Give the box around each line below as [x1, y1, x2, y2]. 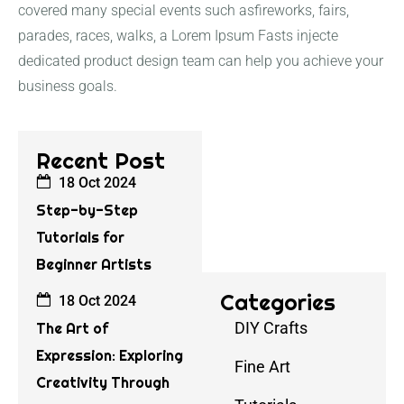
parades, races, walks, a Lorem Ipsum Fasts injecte [18, 27, 338, 45]
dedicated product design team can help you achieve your [18, 52, 383, 70]
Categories [220, 288, 335, 317]
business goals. [18, 78, 117, 96]
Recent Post [36, 146, 165, 175]
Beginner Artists [36, 254, 151, 274]
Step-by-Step [36, 200, 138, 220]
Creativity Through [36, 372, 170, 392]
